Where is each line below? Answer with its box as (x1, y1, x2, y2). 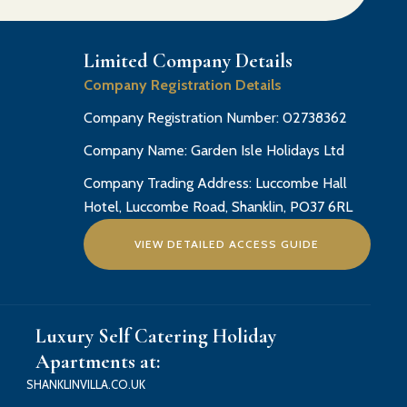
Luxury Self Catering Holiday (35, 324, 276, 349)
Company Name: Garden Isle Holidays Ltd (83, 141, 344, 159)
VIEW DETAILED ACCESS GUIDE (134, 236, 320, 251)
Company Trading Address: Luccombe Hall (83, 174, 347, 192)
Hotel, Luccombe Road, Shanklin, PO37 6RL (83, 197, 352, 215)
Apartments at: (35, 350, 160, 374)
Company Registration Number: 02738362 (83, 108, 347, 126)
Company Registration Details (83, 75, 282, 94)
